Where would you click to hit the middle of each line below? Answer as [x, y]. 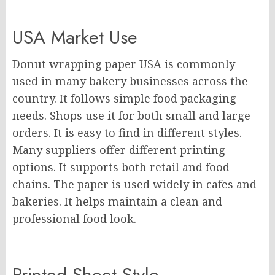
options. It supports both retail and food [121, 167]
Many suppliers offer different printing [119, 150]
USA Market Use [75, 37]
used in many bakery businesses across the [130, 81]
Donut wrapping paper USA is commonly [124, 64]
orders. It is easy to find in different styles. [127, 133]
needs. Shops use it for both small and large [131, 115]
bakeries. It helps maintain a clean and [117, 201]
